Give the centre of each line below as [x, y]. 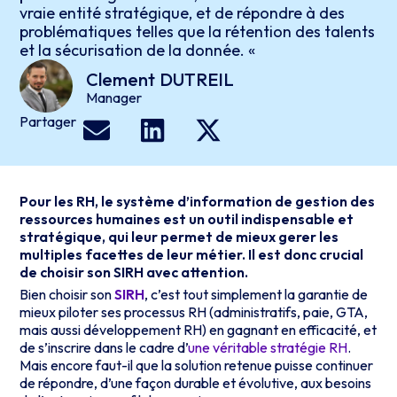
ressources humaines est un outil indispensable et [187, 219]
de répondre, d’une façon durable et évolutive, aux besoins [196, 382]
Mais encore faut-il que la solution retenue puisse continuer [197, 365]
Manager [114, 97]
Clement [121, 79]
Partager [48, 121]
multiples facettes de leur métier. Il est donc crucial [192, 254]
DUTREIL [197, 79]
